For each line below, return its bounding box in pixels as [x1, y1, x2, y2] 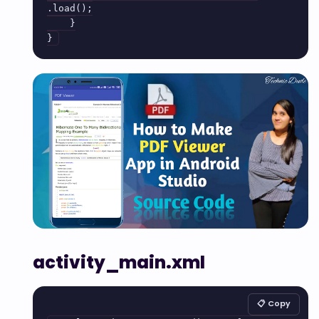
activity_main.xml [33, 250, 205, 274]
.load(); [47, 3, 93, 14]
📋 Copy [257, 297, 291, 309]
